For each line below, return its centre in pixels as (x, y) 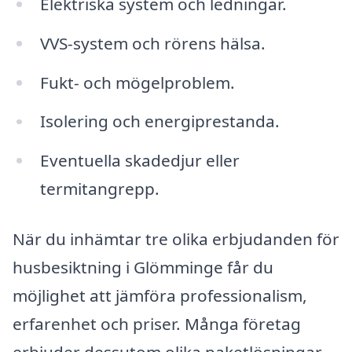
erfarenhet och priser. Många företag (157, 324)
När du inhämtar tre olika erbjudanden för (176, 239)
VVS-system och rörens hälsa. (152, 43)
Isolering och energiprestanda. (159, 121)
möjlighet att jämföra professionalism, (160, 296)
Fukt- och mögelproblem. (137, 82)
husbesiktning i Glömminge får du (143, 268)
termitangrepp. (99, 189)
